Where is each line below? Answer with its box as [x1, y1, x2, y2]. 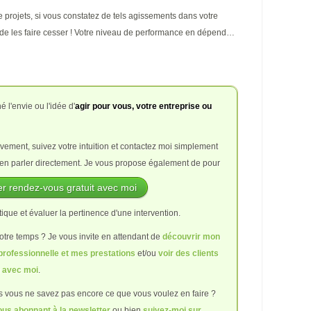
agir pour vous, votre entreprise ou [75, 101, 212, 111]
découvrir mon [162, 232, 220, 242]
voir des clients [158, 249, 219, 258]
